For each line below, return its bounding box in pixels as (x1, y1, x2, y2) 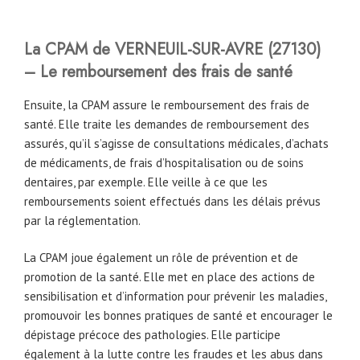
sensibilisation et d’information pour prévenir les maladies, (24, 288, 326, 305)
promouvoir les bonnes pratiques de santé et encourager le (24, 308, 333, 324)
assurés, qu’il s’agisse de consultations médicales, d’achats (24, 135, 329, 151)
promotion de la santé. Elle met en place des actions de (24, 269, 315, 285)
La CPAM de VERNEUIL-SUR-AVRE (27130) (24, 37, 321, 61)
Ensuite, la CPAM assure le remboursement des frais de (24, 96, 309, 112)
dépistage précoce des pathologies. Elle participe (24, 327, 280, 343)
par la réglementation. (24, 212, 141, 228)
